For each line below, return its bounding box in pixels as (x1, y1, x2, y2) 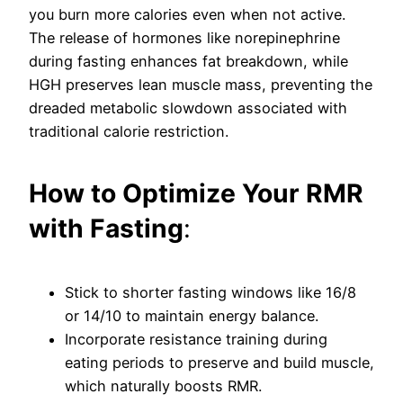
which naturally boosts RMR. (65, 377, 262, 396)
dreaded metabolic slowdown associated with (29, 98, 347, 117)
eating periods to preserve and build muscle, (65, 354, 374, 372)
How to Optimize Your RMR (29, 178, 363, 210)
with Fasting (29, 213, 184, 245)
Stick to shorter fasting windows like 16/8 (65, 283, 356, 302)
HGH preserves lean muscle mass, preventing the (29, 75, 372, 94)
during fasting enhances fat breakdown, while (29, 51, 348, 70)
